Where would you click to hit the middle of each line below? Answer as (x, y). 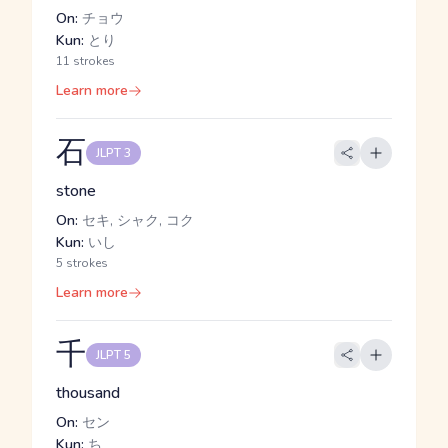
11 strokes (85, 61)
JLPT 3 (113, 153)
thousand (88, 393)
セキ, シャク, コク (136, 220)
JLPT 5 (113, 355)
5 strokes (82, 263)
